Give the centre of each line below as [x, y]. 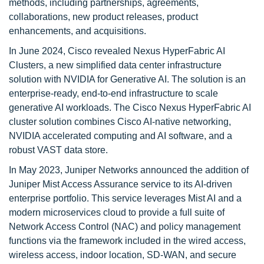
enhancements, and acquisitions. [77, 31]
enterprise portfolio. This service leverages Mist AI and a [125, 198]
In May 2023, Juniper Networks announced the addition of [129, 170]
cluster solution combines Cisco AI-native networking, [120, 122]
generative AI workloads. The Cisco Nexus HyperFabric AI [130, 108]
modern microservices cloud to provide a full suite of [117, 212]
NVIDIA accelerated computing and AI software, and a [121, 136]
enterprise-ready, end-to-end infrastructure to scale [113, 93]
